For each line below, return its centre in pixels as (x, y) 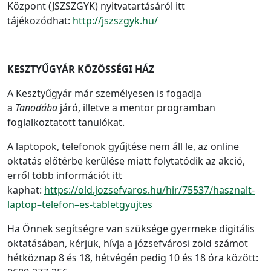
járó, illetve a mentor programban (138, 108)
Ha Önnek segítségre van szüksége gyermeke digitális (131, 229)
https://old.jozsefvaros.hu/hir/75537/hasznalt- (149, 190)
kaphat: (26, 190)
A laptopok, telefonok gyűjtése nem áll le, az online (123, 146)
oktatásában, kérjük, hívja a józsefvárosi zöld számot (128, 243)
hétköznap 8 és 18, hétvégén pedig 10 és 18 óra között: (133, 258)
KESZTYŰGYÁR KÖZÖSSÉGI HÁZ (81, 69)
